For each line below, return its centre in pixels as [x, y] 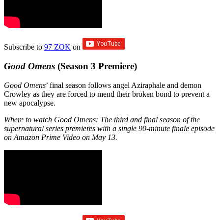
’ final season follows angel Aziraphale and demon [124, 85]
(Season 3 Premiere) [96, 66]
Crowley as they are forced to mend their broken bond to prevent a [107, 94]
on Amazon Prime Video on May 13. [61, 137]
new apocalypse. [30, 103]
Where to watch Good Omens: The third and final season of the [102, 119]
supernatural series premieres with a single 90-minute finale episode [109, 128]
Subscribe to [24, 47]
